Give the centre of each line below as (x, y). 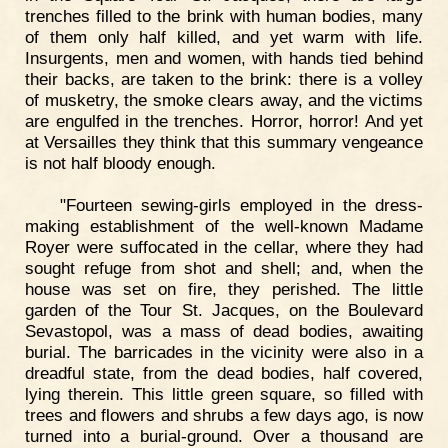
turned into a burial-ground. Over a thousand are (224, 435)
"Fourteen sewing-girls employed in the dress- (241, 204)
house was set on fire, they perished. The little (224, 288)
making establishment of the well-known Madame (224, 225)
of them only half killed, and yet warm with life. (224, 37)
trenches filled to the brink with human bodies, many (224, 16)
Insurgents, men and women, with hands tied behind (224, 58)
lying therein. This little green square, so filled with (224, 393)
